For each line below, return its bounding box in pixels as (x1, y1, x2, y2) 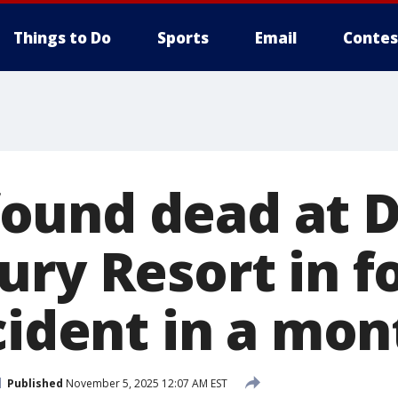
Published (7, 375, 63, 391)
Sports (157, 28, 209, 48)
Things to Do (13, 28, 111, 48)
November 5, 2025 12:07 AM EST (63, 375, 227, 391)
